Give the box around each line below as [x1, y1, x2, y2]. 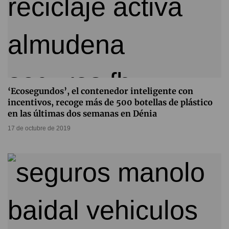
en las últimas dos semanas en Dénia [8, 108, 157, 119]
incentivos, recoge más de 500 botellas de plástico [8, 97, 213, 108]
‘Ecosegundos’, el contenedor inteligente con [8, 86, 193, 97]
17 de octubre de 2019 [8, 125, 71, 132]
